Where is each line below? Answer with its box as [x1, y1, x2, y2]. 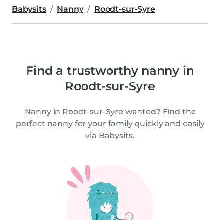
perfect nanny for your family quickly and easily [15, 119, 205, 128]
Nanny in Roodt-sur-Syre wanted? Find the [24, 107, 196, 116]
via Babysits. [85, 131, 135, 140]
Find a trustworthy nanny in [26, 63, 194, 78]
